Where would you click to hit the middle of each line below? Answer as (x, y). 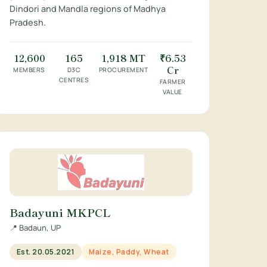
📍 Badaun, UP (35, 228)
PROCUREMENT (123, 70)
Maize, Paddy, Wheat (129, 252)
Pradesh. (27, 22)
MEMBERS (29, 70)
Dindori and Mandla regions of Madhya (87, 9)
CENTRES (74, 80)
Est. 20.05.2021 (46, 252)
